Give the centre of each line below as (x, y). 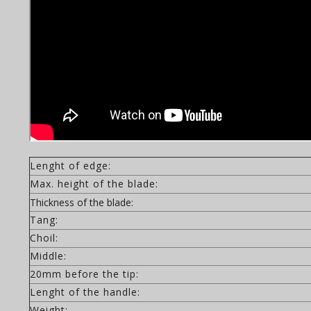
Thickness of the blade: (82, 202)
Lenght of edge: (70, 166)
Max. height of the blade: (94, 184)
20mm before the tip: (84, 274)
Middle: (48, 256)
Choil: (44, 238)
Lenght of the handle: (85, 292)
